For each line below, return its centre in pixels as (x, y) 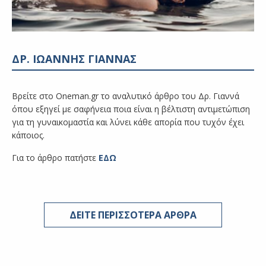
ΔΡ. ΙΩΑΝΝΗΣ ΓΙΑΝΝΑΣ (74, 59)
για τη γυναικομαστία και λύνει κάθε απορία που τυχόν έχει (128, 122)
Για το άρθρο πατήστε (55, 158)
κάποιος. (28, 135)
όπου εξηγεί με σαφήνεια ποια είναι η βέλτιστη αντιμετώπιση (131, 109)
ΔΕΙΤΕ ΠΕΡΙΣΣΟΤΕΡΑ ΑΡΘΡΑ (133, 215)
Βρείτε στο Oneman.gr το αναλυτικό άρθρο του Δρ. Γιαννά (126, 96)
